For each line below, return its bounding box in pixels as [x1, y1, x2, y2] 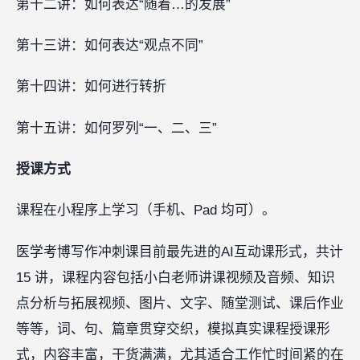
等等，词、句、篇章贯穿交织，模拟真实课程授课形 [16, 321, 330, 337]
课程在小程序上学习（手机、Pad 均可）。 [16, 202, 276, 219]
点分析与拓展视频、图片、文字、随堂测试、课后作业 [16, 295, 344, 311]
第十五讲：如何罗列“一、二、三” [16, 120, 217, 136]
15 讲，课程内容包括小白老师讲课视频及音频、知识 [16, 269, 335, 285]
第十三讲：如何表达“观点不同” [16, 37, 203, 53]
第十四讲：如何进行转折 [16, 79, 166, 95]
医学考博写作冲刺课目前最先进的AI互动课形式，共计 [16, 243, 343, 260]
